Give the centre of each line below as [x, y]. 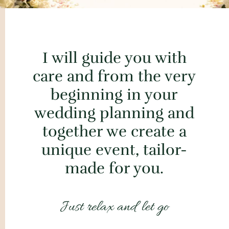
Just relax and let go [114, 208]
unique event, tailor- [114, 150]
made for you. [114, 168]
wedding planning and [114, 113]
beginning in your [114, 95]
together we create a [114, 132]
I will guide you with [114, 58]
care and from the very [114, 76]
